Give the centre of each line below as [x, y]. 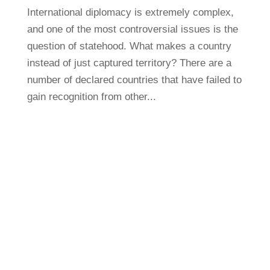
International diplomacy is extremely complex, [130, 12]
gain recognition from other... [91, 97]
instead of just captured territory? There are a [129, 63]
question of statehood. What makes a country [129, 46]
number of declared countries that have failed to [134, 80]
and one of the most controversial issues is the [132, 29]
